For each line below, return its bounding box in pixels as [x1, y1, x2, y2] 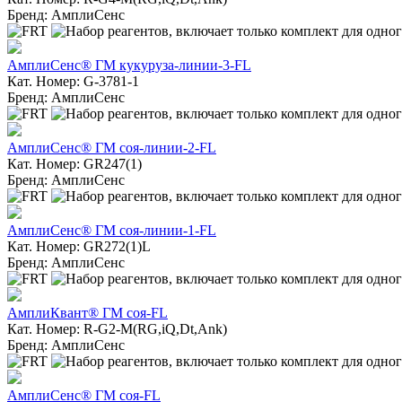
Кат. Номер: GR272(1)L [7, 238, 151, 254]
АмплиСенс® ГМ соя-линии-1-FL [7, 222, 216, 238]
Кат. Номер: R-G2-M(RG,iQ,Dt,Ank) [7, 320, 227, 336]
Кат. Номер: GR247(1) [7, 155, 142, 171]
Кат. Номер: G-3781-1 [7, 73, 139, 89]
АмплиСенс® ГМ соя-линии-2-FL [7, 139, 216, 155]
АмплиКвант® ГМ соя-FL [7, 304, 168, 320]
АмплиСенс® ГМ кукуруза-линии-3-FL [7, 57, 251, 73]
